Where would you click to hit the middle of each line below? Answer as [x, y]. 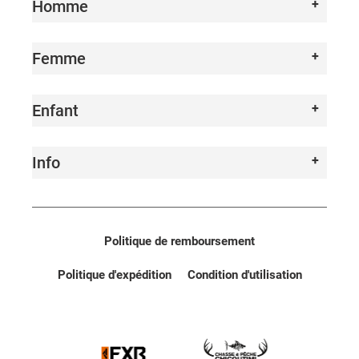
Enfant [55, 111]
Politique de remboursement [179, 242]
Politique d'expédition [114, 275]
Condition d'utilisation [244, 275]
